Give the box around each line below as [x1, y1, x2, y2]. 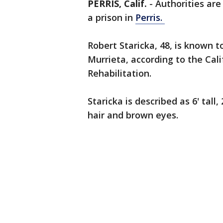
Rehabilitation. [88, 67, 154, 79]
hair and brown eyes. [88, 109, 181, 121]
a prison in [88, 11, 135, 23]
